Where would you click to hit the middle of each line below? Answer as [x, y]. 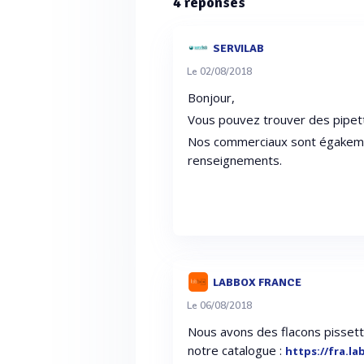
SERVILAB [238, 48]
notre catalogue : [237, 350]
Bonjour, [212, 97]
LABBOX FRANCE [257, 282]
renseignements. [235, 160]
